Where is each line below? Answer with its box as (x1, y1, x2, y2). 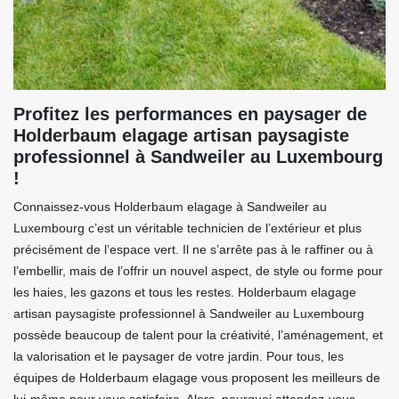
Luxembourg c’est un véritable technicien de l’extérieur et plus (13, 221, 362, 236)
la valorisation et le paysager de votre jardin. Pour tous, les (13, 349, 344, 364)
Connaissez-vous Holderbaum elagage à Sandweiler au (13, 199, 327, 215)
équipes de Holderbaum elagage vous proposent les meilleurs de (13, 370, 380, 386)
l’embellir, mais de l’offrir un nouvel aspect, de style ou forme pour (13, 264, 383, 279)
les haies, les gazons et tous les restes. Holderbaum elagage (13, 285, 356, 300)
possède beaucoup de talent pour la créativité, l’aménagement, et (13, 328, 383, 343)
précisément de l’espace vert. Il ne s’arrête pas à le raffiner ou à (13, 242, 373, 257)
